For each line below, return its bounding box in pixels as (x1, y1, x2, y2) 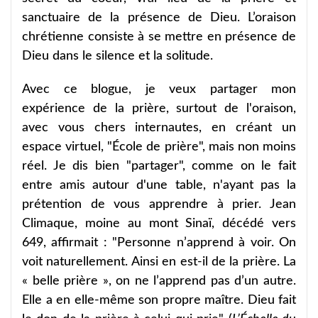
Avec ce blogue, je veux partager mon (22, 82, 296, 96)
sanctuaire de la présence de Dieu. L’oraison (22, 11, 296, 24)
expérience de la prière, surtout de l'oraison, (22, 102, 296, 115)
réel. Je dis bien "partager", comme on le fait (22, 159, 296, 172)
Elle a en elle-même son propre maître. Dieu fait (22, 293, 296, 307)
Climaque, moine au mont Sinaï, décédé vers (22, 216, 296, 230)
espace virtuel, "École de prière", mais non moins (22, 140, 296, 153)
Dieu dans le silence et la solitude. (22, 49, 216, 62)
